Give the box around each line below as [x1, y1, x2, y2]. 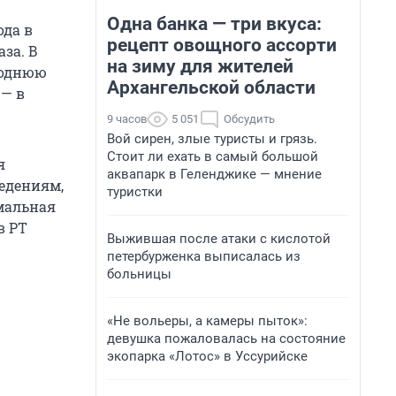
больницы [107, 266, 171, 282]
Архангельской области [107, 77, 316, 98]
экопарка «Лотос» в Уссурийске [107, 348, 308, 364]
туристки [107, 184, 163, 200]
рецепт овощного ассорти [107, 34, 337, 56]
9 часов [107, 112, 147, 126]
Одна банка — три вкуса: [107, 13, 322, 34]
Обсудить [224, 112, 275, 126]
